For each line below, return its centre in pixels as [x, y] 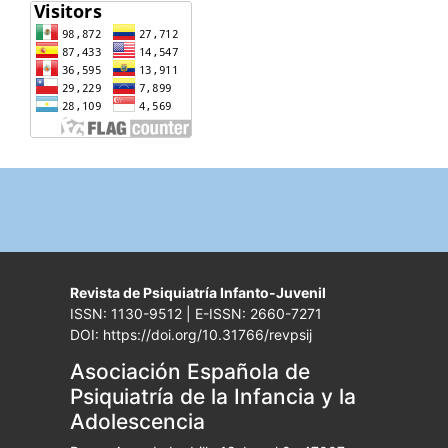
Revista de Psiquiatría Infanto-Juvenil [197, 292]
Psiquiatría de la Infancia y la [212, 396]
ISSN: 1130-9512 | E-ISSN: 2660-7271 [195, 313]
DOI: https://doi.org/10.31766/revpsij [190, 334]
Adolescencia [137, 421]
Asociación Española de [189, 371]
